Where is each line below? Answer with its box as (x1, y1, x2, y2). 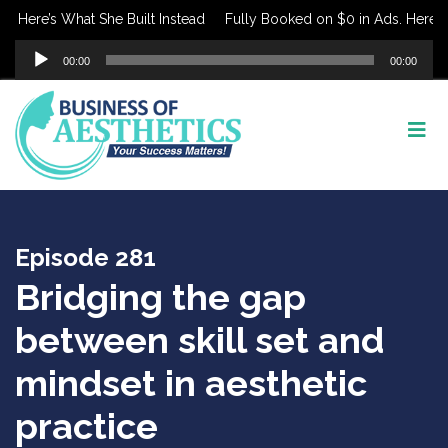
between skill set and (15, 319, 384, 361)
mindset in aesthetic (15, 362, 367, 404)
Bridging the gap (15, 276, 306, 318)
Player (14, 65, 60, 84)
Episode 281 (15, 243, 156, 272)
